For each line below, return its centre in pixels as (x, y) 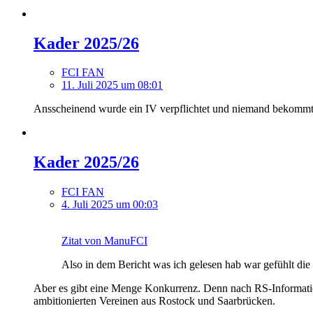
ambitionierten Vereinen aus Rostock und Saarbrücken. (154, 301)
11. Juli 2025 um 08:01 (112, 85)
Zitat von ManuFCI (104, 241)
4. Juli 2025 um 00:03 (110, 205)
